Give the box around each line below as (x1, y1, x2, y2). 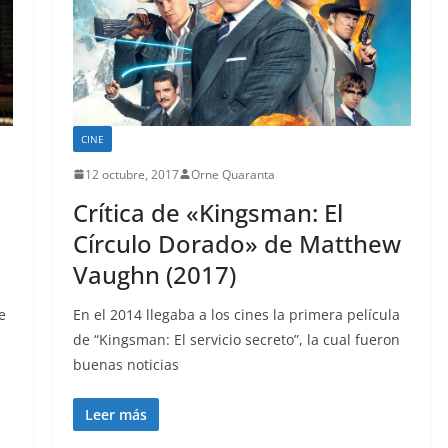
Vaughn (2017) (72, 257, 236, 291)
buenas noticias (72, 354, 179, 374)
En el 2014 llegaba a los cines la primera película (72, 304, 400, 324)
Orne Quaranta (190, 165, 275, 183)
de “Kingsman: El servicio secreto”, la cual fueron (72, 329, 400, 349)
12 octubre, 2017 (84, 165, 179, 183)
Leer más (84, 404, 147, 424)
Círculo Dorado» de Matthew (72, 226, 401, 260)
